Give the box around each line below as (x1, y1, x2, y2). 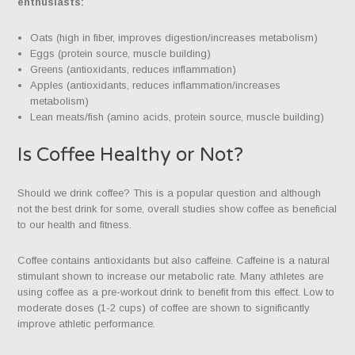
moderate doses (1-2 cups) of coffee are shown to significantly (17, 301, 311, 314)
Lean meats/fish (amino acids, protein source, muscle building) (30, 110, 325, 123)
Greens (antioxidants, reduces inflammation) (30, 63, 237, 75)
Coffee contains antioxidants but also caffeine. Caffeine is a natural (17, 254, 330, 266)
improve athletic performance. (17, 317, 156, 330)
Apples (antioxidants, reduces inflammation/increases (30, 78, 281, 91)
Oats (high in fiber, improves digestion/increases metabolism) (30, 31, 319, 44)
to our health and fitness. (17, 218, 132, 231)
